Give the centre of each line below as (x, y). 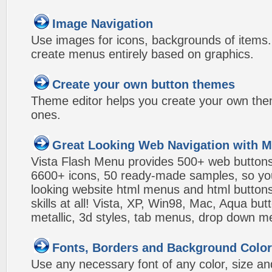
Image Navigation (103, 24)
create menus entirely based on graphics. (142, 54)
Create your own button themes (144, 84)
